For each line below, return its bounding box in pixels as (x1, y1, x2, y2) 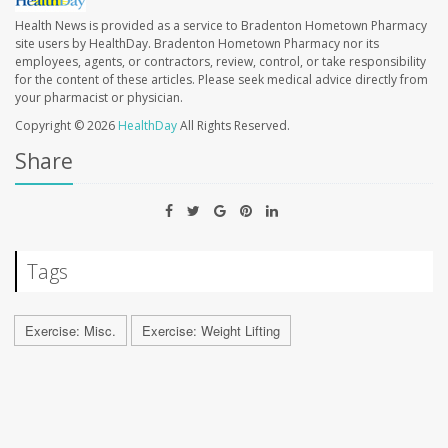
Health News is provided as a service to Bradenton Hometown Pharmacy (15, 17, 427, 35)
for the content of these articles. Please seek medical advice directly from (15, 71, 428, 89)
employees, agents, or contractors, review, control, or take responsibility (15, 53, 426, 71)
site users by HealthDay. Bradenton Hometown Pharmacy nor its (15, 35, 379, 53)
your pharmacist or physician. (15, 89, 183, 107)
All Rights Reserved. (177, 117, 290, 135)
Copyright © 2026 (15, 117, 118, 135)
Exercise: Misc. (25, 321, 116, 341)
